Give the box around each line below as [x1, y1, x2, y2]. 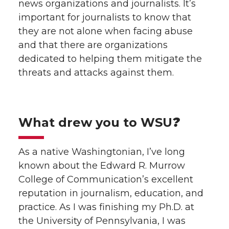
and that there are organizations [18, 39, 168, 51]
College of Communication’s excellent [18, 173, 193, 185]
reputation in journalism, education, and [18, 187, 203, 199]
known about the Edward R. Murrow [18, 159, 185, 171]
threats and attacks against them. [18, 66, 174, 78]
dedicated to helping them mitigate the [18, 53, 202, 64]
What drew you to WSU [18, 114, 172, 130]
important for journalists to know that [18, 11, 191, 23]
